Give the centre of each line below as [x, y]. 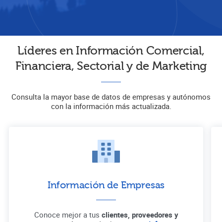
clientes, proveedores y [140, 215]
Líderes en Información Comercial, [111, 51]
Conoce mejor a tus [68, 215]
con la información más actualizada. [111, 106]
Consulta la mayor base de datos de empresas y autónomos [111, 97]
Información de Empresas [106, 185]
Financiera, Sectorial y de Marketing [111, 66]
